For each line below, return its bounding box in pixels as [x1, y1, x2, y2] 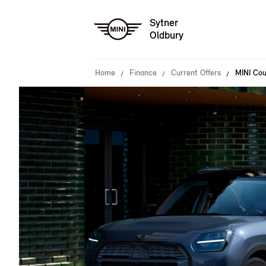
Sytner [150, 16, 178, 30]
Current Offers [171, 68, 221, 78]
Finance [129, 68, 157, 78]
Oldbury [150, 28, 183, 42]
